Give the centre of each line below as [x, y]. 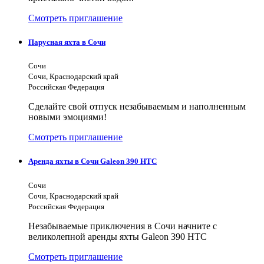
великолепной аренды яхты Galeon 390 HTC [118, 236]
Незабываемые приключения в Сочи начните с [123, 226]
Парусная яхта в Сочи [67, 42]
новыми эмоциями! [67, 117]
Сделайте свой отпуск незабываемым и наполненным [137, 107]
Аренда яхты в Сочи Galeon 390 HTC [93, 161]
